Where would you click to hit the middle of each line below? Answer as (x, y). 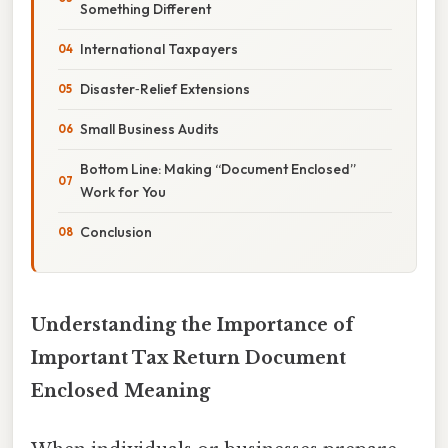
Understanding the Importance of (192, 324)
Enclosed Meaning (120, 390)
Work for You (123, 191)
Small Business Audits (149, 128)
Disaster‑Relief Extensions (165, 88)
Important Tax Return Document (188, 357)
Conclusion (116, 231)
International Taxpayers (159, 48)
